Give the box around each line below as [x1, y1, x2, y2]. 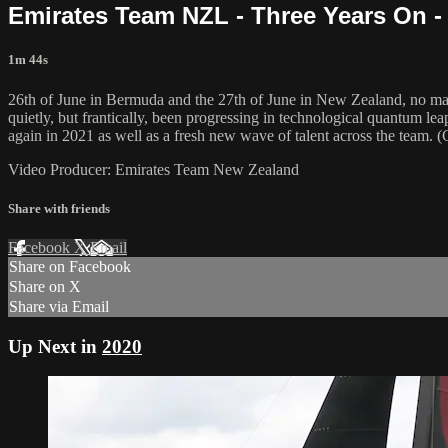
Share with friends [8, 200, 110, 216]
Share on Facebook [9, 258, 131, 275]
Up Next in [8, 335, 102, 357]
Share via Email [9, 298, 109, 315]
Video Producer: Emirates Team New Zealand [8, 160, 299, 178]
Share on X [9, 278, 81, 295]
